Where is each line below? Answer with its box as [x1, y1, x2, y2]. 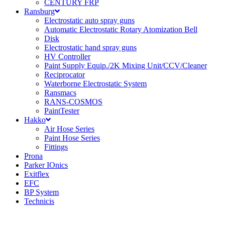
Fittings [44, 143, 68, 151]
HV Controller [44, 52, 90, 61]
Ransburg [24, 7, 55, 16]
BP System [24, 188, 59, 196]
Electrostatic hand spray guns [44, 43, 137, 52]
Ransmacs [44, 88, 76, 97]
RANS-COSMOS [44, 97, 102, 106]
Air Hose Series [44, 125, 94, 133]
